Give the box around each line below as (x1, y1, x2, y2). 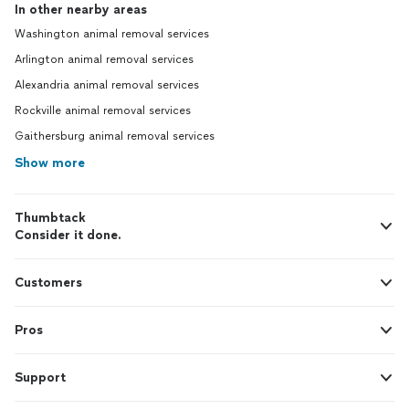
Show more (15, 155, 85, 172)
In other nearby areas (15, 2, 147, 18)
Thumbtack (15, 210, 86, 226)
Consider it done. (15, 227, 121, 244)
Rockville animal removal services (15, 104, 191, 118)
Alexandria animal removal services (15, 79, 199, 92)
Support (15, 370, 66, 386)
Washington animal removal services (15, 27, 209, 41)
